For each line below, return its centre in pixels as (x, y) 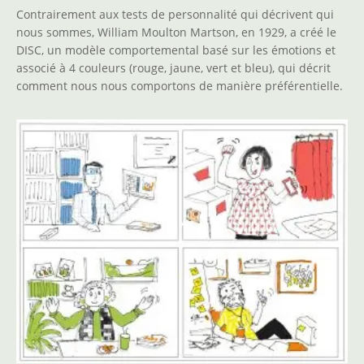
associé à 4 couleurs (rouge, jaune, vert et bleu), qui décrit (173, 67)
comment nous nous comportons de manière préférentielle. (180, 85)
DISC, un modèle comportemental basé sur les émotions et (176, 50)
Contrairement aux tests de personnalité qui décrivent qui (175, 14)
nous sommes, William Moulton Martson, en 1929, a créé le (176, 32)
